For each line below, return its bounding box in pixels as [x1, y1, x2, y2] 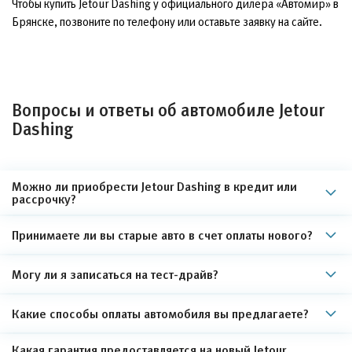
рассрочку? [12, 191, 76, 206]
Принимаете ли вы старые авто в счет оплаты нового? [12, 227, 313, 242]
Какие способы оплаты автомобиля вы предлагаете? [12, 306, 309, 321]
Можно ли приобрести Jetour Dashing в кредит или [12, 178, 297, 193]
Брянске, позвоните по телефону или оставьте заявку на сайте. [12, 14, 322, 28]
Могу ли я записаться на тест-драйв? [12, 266, 218, 281]
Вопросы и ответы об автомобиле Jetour [12, 100, 324, 120]
